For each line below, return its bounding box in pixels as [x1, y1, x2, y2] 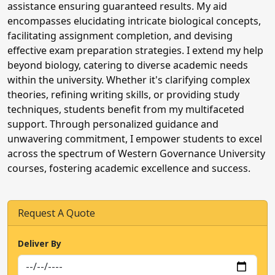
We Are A [15, 212, 83, 228]
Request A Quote [18, 206, 95, 220]
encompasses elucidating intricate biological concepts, [7, 14, 261, 28]
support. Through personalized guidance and [7, 117, 219, 131]
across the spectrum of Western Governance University [7, 147, 265, 160]
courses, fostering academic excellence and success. [7, 161, 250, 175]
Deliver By [18, 238, 61, 249]
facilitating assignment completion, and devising [7, 29, 233, 42]
